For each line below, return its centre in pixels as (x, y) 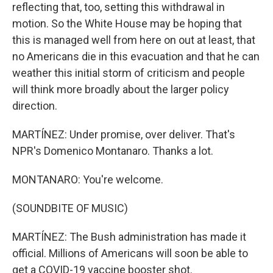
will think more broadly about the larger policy (121, 89)
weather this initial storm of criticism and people (129, 73)
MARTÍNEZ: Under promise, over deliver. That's (124, 134)
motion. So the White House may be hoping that (127, 23)
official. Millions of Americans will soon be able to (130, 253)
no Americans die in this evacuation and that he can (136, 56)
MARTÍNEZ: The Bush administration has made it (129, 237)
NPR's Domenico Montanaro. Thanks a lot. (113, 151)
